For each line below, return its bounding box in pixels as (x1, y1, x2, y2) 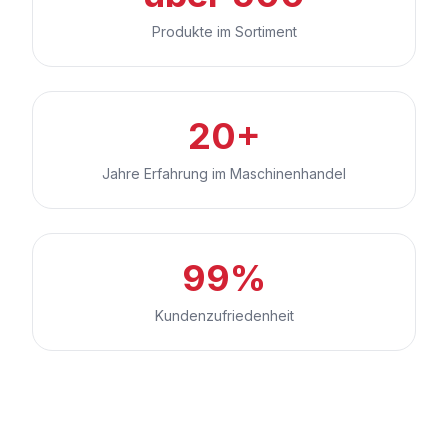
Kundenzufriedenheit (154, 306, 294, 324)
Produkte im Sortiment (151, 22, 297, 40)
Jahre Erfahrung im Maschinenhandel (102, 164, 346, 182)
